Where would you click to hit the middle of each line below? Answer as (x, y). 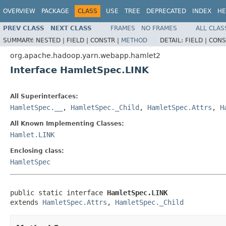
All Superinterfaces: (44, 96)
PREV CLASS (24, 28)
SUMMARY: (19, 40)
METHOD (134, 40)
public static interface (59, 192)
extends (26, 202)
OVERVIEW (19, 11)
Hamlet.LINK (32, 134)
